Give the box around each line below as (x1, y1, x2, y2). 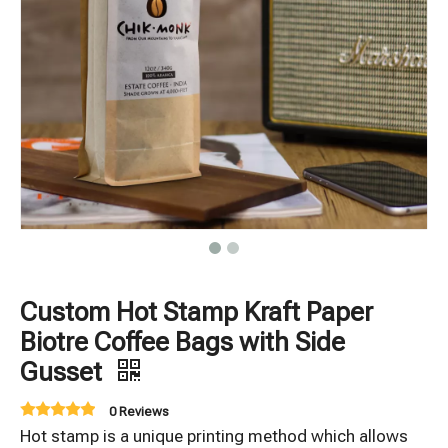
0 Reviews (109, 404, 169, 419)
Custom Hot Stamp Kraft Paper (20, 297, 373, 327)
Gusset (20, 357, 108, 387)
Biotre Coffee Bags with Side (20, 327, 345, 357)
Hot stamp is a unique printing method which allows (20, 426, 408, 446)
